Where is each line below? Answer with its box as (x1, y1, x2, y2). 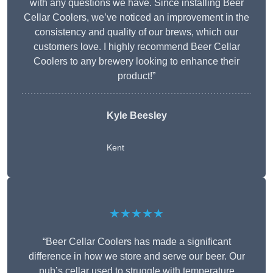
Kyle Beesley (106, 110, 167, 121)
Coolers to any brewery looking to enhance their (34, 56, 239, 67)
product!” (118, 71, 155, 82)
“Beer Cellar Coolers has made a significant (42, 236, 231, 247)
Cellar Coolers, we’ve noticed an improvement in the (24, 12, 249, 23)
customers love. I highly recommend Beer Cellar (33, 41, 240, 52)
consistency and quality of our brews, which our (35, 27, 238, 38)
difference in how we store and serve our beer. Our (28, 251, 245, 262)
